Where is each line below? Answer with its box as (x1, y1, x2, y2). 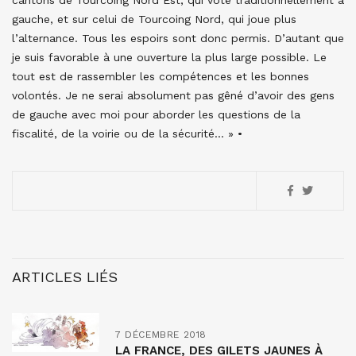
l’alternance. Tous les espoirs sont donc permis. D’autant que (12, 32, 344, 44)
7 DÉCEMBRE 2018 (115, 329, 207, 340)
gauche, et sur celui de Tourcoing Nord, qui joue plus (12, 13, 296, 25)
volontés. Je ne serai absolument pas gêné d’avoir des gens (12, 89, 335, 102)
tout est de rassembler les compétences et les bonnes (12, 70, 309, 83)
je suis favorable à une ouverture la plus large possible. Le (12, 51, 327, 64)
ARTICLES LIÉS (12, 269, 118, 285)
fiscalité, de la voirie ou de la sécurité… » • (12, 127, 250, 140)
